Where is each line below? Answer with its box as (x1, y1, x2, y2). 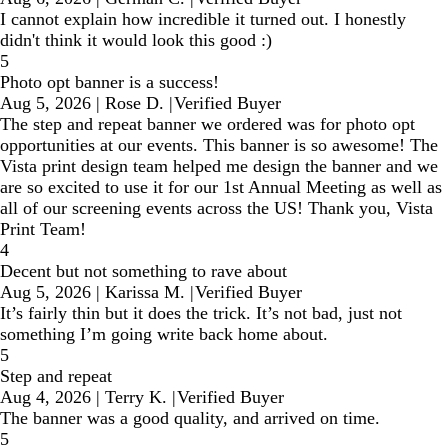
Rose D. (105, 92, 164, 113)
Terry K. (105, 386, 167, 407)
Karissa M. (105, 281, 185, 302)
